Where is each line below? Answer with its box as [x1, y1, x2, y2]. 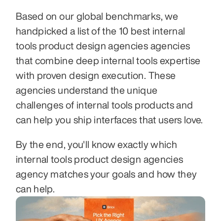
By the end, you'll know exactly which [16, 139, 177, 149]
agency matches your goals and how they [16, 169, 197, 179]
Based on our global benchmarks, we [16, 11, 178, 21]
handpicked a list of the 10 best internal [16, 26, 185, 36]
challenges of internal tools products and [16, 100, 193, 110]
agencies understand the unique [16, 85, 158, 95]
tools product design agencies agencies [16, 40, 190, 51]
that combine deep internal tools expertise [16, 55, 201, 66]
